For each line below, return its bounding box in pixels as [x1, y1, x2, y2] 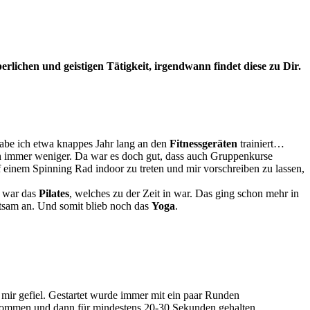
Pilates [39, 187, 69, 199]
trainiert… [237, 137, 284, 149]
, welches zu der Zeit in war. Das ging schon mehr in [69, 187, 299, 199]
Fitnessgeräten [170, 137, 237, 149]
